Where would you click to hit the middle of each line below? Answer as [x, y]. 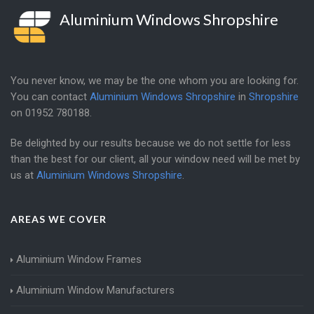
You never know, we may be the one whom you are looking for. [155, 80]
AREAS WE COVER [59, 219]
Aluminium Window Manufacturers [95, 290]
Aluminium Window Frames [79, 259]
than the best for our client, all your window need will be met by [155, 159]
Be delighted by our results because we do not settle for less [151, 143]
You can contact [50, 96]
